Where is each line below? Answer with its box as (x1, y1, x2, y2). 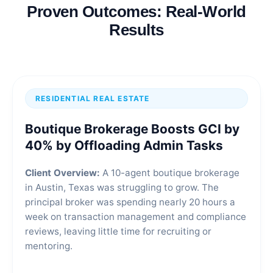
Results (109, 21, 164, 39)
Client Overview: (25, 167, 100, 179)
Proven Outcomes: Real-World (27, 3, 246, 21)
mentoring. (25, 240, 73, 252)
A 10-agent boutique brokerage (100, 167, 239, 179)
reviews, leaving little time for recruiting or (25, 225, 211, 238)
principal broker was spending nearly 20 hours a (25, 196, 235, 208)
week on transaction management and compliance (25, 211, 246, 223)
